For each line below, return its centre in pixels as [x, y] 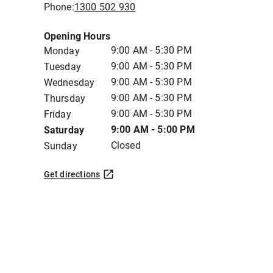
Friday [57, 114]
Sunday [60, 146]
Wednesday [69, 83]
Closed [126, 145]
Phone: [59, 7]
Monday [62, 51]
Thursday [65, 98]
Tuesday [62, 67]
